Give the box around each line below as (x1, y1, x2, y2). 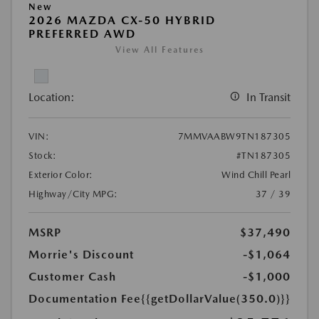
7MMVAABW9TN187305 (177, 131, 291, 142)
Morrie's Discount (28, 248, 134, 262)
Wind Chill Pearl (221, 169, 291, 181)
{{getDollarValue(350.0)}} (141, 292, 291, 306)
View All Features (115, 45, 204, 56)
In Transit (246, 90, 291, 105)
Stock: (28, 150, 56, 162)
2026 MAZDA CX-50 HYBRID (28, 14, 216, 28)
